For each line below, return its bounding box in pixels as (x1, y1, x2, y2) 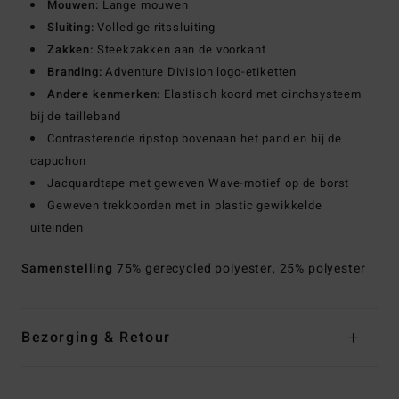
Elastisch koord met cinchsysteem (160, 85, 362, 103)
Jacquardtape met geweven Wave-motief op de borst (47, 175, 350, 192)
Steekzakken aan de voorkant (93, 41, 266, 59)
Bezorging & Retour (21, 327, 171, 349)
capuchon (30, 152, 86, 170)
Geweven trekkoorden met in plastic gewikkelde (47, 197, 322, 215)
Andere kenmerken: (47, 85, 161, 103)
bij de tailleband (30, 108, 122, 126)
